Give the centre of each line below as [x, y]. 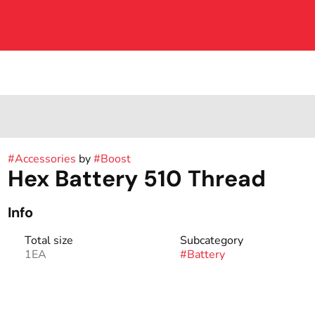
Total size [49, 240]
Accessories [45, 159]
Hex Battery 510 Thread [136, 179]
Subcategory [211, 240]
